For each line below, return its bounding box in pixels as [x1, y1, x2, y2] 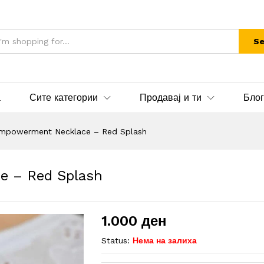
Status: [101, 236, 130, 245]
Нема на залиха [133, 236, 197, 245]
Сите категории [29, 92, 98, 103]
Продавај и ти [140, 92, 202, 103]
